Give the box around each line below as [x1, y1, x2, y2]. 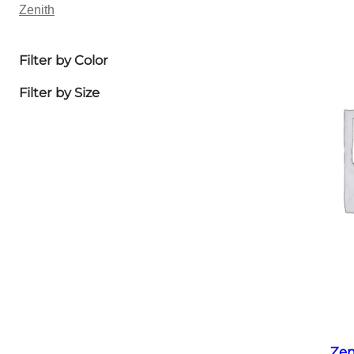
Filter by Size [19, 84, 100, 100]
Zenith [19, 2, 55, 17]
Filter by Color [19, 52, 108, 69]
